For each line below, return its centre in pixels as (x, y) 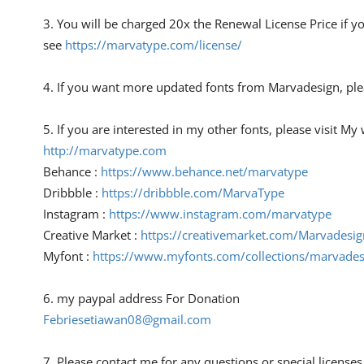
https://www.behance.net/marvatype (204, 172)
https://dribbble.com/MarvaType (193, 193)
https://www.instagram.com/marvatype (220, 214)
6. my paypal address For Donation (141, 299)
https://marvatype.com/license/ (154, 45)
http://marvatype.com (105, 151)
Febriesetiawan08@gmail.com (127, 320)
